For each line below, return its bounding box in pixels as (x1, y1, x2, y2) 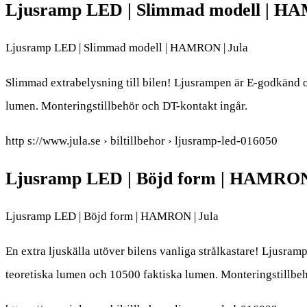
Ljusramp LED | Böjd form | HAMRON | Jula (5, 210, 219, 223)
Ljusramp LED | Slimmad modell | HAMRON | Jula (5, 40, 248, 54)
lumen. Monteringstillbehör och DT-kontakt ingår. (5, 99, 247, 112)
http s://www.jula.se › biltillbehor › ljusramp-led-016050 (5, 134, 278, 147)
